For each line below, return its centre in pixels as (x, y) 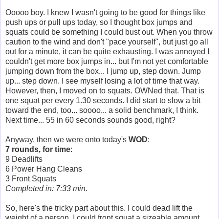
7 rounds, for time (38, 149)
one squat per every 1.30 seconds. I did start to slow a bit (103, 100)
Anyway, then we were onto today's (67, 139)
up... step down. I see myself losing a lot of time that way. (102, 81)
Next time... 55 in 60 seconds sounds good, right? (90, 120)
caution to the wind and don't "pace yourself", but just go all (107, 42)
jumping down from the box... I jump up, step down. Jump (103, 71)
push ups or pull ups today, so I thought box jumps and (99, 22)
